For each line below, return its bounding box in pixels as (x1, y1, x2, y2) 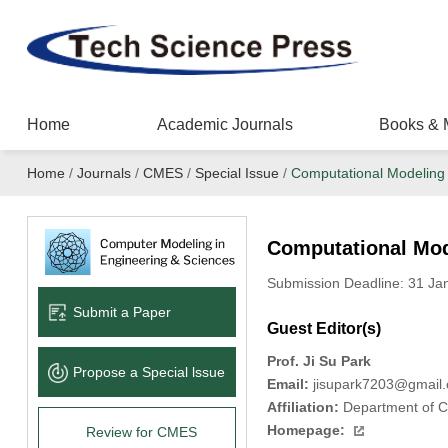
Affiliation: (266, 399, 339, 415)
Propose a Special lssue (72, 363, 225, 380)
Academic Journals (156, 116, 293, 133)
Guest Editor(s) (266, 320, 381, 337)
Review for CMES (86, 423, 198, 440)
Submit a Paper (72, 303, 171, 320)
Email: (266, 376, 309, 392)
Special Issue (194, 165, 279, 181)
